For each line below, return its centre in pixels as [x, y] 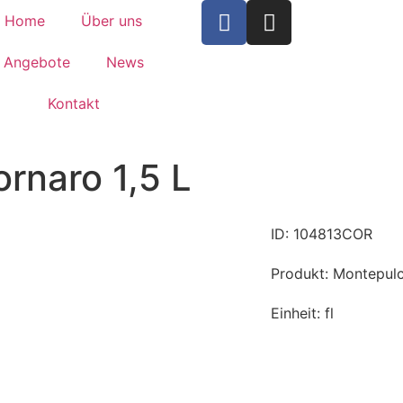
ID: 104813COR [321, 234]
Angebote [36, 62]
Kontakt [73, 103]
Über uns [112, 21]
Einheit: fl [302, 313]
